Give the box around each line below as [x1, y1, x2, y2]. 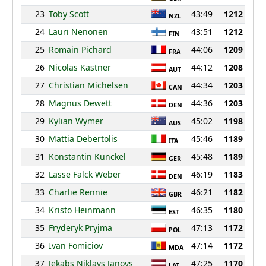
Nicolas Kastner [48, 62, 111, 74]
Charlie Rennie [48, 186, 107, 198]
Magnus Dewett [48, 97, 112, 109]
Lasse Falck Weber [48, 169, 121, 180]
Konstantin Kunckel [48, 151, 126, 163]
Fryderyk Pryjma [48, 222, 112, 234]
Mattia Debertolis [48, 133, 118, 145]
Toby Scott [48, 8, 89, 20]
